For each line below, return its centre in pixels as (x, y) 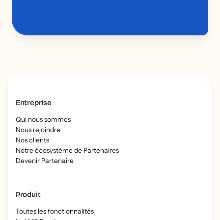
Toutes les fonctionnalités (55, 212)
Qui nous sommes (43, 120)
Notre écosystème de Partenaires (67, 151)
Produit (28, 195)
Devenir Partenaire (44, 161)
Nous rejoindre (38, 130)
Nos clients (32, 141)
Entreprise (34, 103)
